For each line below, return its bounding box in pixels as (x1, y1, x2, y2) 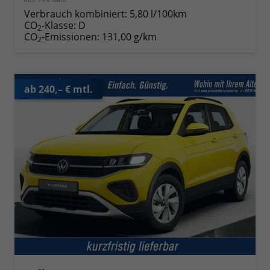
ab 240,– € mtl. (24, 82, 93, 96)
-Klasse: (42, 19, 76, 33)
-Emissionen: (42, 30, 102, 44)
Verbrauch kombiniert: (24, 7, 130, 21)
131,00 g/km (102, 30, 157, 44)
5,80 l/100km (130, 7, 187, 21)
